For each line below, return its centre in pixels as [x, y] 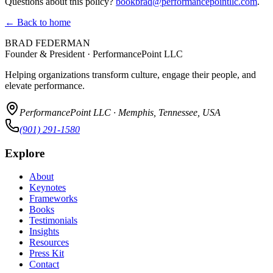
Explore [25, 153]
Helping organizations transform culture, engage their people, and [130, 74]
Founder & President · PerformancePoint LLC [94, 54]
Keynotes [48, 188]
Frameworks [53, 199]
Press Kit [47, 253]
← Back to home [38, 22]
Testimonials [53, 221]
